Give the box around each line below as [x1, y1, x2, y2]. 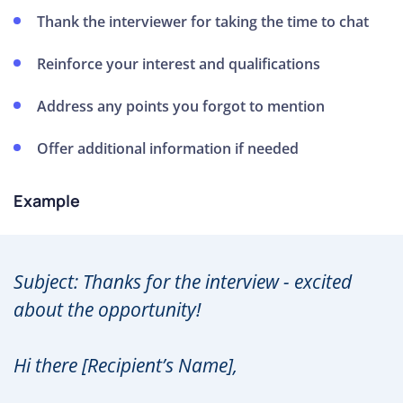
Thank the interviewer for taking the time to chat [37, 11, 370, 31]
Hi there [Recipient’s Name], [13, 353, 237, 378]
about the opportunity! [13, 296, 201, 322]
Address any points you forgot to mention [37, 95, 326, 116]
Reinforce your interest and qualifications [37, 53, 321, 74]
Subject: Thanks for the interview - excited [13, 268, 352, 294]
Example [13, 189, 80, 211]
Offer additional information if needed [37, 138, 300, 158]
